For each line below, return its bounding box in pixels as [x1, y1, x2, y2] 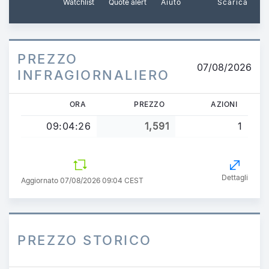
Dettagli [222, 172, 248, 182]
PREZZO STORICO [17, 232, 152, 248]
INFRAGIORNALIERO [17, 67, 171, 83]
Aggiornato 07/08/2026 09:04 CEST [21, 176, 144, 185]
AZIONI [211, 100, 237, 109]
